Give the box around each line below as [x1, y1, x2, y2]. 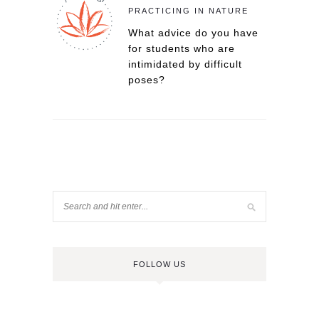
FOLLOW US [133, 260, 186, 268]
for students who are [128, 43, 235, 54]
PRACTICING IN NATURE [128, 6, 249, 15]
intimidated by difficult [128, 58, 242, 70]
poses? [128, 74, 165, 85]
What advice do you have [128, 27, 258, 38]
